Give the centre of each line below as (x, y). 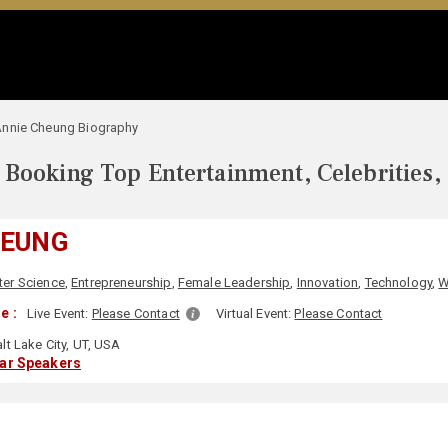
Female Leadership (234, 282)
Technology (398, 282)
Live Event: (59, 313)
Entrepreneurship (121, 282)
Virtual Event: (255, 313)
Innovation (327, 282)
